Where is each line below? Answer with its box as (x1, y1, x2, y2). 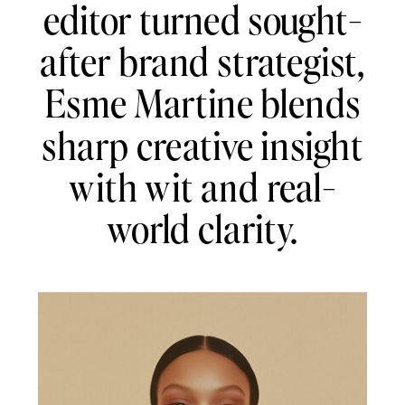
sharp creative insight (42, 118, 363, 169)
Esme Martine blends (44, 77, 361, 127)
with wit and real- (69, 160, 336, 211)
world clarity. (107, 202, 298, 252)
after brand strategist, (40, 35, 365, 85)
